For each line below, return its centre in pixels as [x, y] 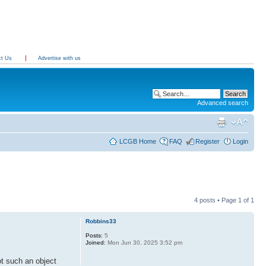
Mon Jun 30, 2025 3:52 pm [144, 242]
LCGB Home [138, 141]
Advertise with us [59, 58]
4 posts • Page [216, 200]
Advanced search [223, 103]
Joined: [95, 242]
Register [208, 141]
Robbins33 [101, 221]
